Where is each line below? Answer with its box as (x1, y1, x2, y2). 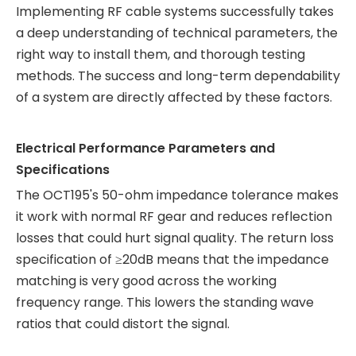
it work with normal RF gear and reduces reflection (16, 207, 332, 226)
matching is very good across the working (16, 272, 277, 290)
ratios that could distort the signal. (16, 315, 230, 333)
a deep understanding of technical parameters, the (16, 24, 338, 42)
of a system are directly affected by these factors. (16, 88, 332, 106)
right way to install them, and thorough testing (16, 45, 305, 64)
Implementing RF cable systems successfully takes (16, 2, 334, 21)
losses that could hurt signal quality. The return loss (16, 229, 334, 247)
